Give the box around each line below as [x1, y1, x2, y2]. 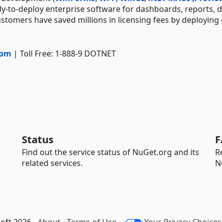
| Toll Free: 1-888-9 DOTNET [11, 48, 116, 59]
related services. [22, 158, 83, 168]
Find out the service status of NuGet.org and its [22, 147, 199, 158]
